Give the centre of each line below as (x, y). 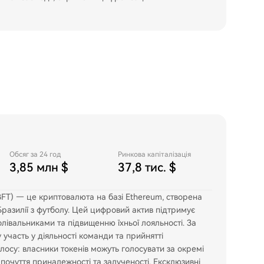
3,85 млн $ (39, 167)
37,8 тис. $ (147, 167)
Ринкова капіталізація (154, 154)
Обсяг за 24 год (35, 154)
